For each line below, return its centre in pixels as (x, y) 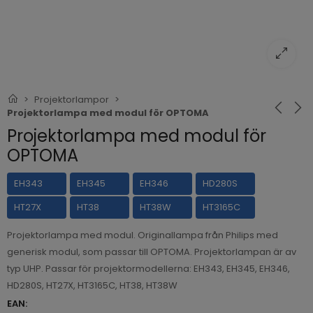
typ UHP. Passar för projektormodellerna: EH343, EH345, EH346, (148, 269)
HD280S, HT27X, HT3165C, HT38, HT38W (92, 285)
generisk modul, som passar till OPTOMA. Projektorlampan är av (152, 252)
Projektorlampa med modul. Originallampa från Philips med (143, 235)
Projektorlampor (72, 100)
